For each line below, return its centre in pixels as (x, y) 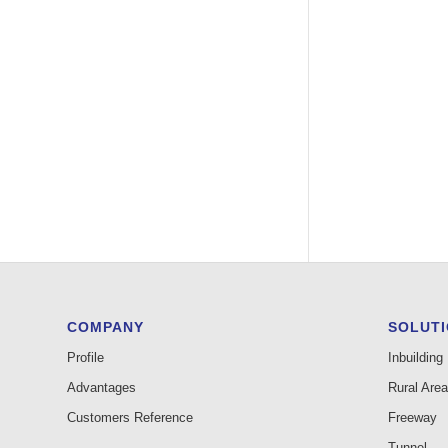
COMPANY (105, 327)
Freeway (412, 418)
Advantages (101, 388)
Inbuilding (415, 358)
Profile (85, 358)
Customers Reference (130, 418)
